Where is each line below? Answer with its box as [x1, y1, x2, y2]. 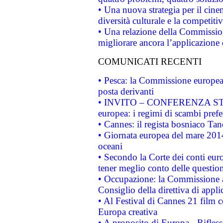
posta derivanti [98, 86, 154, 97]
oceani [98, 140, 122, 151]
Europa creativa [98, 206, 157, 217]
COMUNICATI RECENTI [98, 56, 202, 67]
